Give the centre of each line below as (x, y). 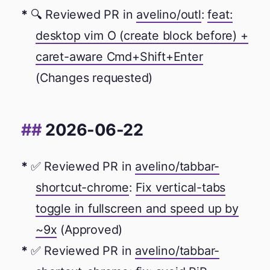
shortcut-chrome (83, 188)
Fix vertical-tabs (181, 188)
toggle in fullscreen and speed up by (137, 209)
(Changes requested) (94, 77)
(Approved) (90, 230)
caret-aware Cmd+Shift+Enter (119, 56)
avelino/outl (169, 14)
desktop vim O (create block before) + (142, 35)
